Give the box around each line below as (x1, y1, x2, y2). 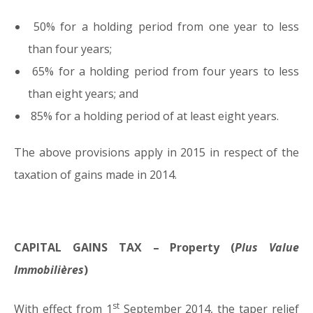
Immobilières (14, 262, 84, 277)
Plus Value (235, 240, 300, 255)
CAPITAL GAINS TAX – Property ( (14, 240, 235, 255)
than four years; (28, 41, 112, 57)
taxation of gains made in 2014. (14, 167, 177, 182)
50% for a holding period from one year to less (28, 19, 299, 34)
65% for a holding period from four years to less (28, 64, 299, 79)
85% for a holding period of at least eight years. (28, 108, 279, 124)
